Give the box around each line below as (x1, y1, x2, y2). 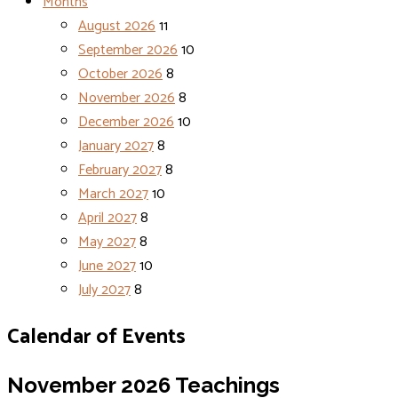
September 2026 (78, 38, 178, 62)
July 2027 (78, 278, 131, 302)
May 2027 (78, 230, 136, 254)
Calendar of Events (7, 319, 186, 354)
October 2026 (78, 62, 163, 86)
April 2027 (78, 206, 137, 230)
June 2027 (78, 254, 136, 278)
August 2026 (78, 14, 155, 38)
